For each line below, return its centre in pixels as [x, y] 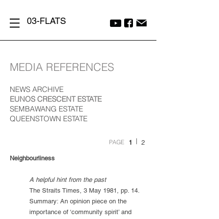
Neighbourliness [32, 158]
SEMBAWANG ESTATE [46, 109]
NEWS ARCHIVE [37, 89]
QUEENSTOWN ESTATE [49, 119]
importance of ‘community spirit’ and [80, 212]
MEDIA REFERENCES [62, 67]
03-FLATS [46, 21]
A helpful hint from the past [68, 180]
